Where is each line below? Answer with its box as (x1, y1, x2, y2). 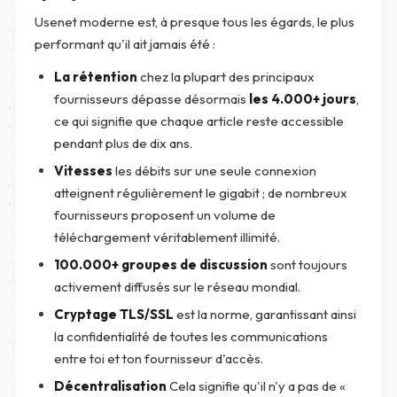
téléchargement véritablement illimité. (54, 229, 280, 245)
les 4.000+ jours (249, 90, 356, 107)
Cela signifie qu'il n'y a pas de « (167, 378, 346, 394)
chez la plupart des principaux (137, 68, 315, 85)
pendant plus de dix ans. (54, 135, 192, 152)
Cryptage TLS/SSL (54, 306, 174, 323)
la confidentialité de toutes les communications (54, 328, 328, 345)
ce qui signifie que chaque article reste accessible (54, 113, 344, 129)
